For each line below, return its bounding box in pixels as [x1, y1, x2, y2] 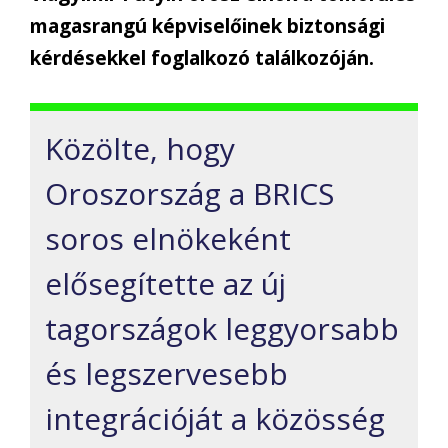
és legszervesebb [45, 352, 288, 394]
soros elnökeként [45, 217, 291, 259]
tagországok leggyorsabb [45, 307, 399, 349]
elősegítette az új [45, 262, 286, 304]
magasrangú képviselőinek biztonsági [30, 13, 385, 40]
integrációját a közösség [45, 397, 385, 439]
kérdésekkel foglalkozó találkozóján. [30, 45, 374, 72]
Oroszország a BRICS [45, 172, 334, 214]
